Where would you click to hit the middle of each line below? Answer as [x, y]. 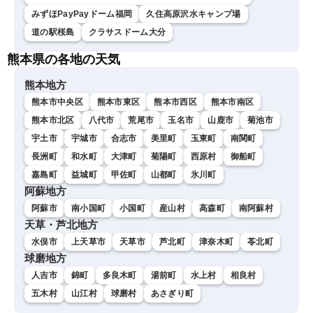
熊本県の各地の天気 [64, 60]
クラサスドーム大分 [127, 32]
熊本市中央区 [57, 102]
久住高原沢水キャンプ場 [194, 14]
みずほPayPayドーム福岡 [82, 14]
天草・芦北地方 [61, 225]
